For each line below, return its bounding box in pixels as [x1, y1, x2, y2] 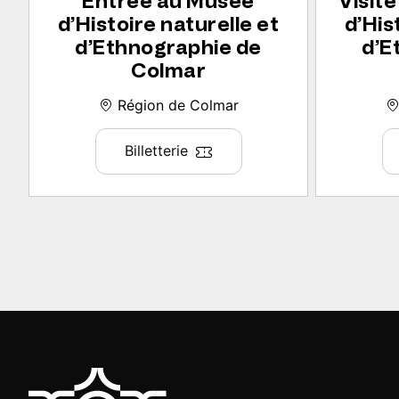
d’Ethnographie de [75, 36, 262, 61]
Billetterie [124, 142, 188, 160]
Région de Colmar [112, 96, 239, 115]
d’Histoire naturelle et [57, 12, 280, 37]
